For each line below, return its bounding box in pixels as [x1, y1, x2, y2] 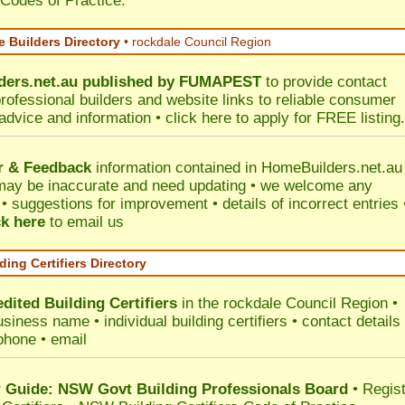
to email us [45, 213, 124, 231]
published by [82, 73, 179, 90]
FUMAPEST [179, 73, 261, 90]
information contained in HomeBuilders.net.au [91, 159, 402, 176]
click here [165, 109, 231, 127]
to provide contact [261, 73, 387, 90]
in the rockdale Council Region [177, 295, 388, 312]
